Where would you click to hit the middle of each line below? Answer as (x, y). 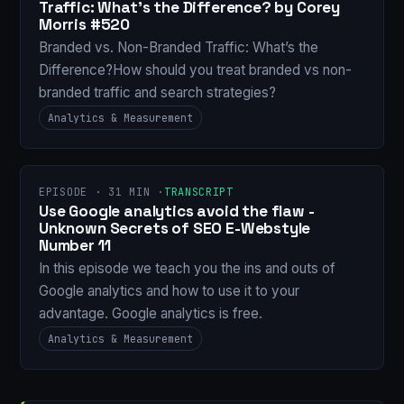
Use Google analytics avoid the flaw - (177, 211)
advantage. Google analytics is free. (151, 314)
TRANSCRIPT (198, 193)
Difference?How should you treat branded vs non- (195, 70)
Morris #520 (85, 24)
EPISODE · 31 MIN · (101, 193)
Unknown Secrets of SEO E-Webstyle (175, 228)
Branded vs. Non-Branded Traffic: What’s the (179, 48)
